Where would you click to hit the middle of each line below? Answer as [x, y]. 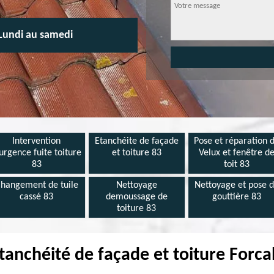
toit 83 [237, 165]
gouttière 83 [237, 197]
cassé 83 [37, 197]
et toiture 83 [136, 153]
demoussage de [136, 197]
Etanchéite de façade [136, 141]
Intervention [37, 141]
